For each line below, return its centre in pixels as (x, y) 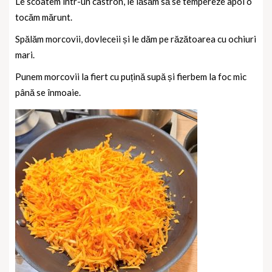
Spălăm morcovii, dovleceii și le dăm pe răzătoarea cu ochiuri (136, 39)
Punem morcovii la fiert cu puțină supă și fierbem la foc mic (131, 77)
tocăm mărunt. (44, 17)
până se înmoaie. (48, 93)
